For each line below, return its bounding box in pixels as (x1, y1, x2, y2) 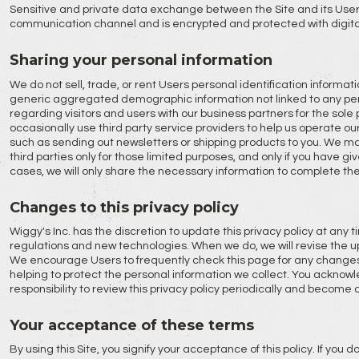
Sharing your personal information (9, 51, 272, 69)
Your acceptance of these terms (9, 317, 254, 334)
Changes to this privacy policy (9, 199, 239, 216)
